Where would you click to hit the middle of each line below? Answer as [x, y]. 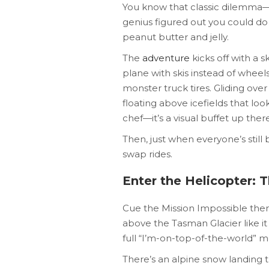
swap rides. [147, 154]
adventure [166, 58]
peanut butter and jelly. [176, 37]
